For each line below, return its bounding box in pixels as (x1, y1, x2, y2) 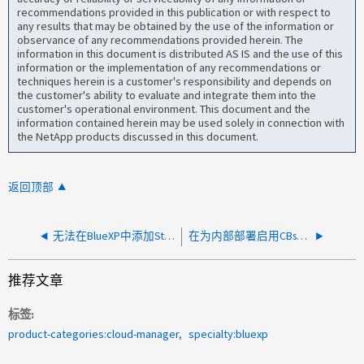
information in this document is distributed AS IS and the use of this (17, 45, 344, 61)
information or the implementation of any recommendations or (17, 59, 322, 75)
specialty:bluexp (188, 327, 269, 342)
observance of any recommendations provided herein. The (17, 32, 304, 47)
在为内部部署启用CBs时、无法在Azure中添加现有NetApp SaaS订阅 (297, 229, 308, 244)
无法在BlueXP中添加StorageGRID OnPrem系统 (164, 229, 175, 244)
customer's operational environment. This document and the (17, 101, 311, 116)
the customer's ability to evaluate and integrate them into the (17, 87, 317, 102)
